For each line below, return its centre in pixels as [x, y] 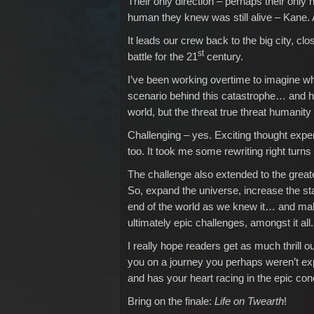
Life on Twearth [249, 301]
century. [224, 56]
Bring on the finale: [171, 301]
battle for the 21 [163, 56]
